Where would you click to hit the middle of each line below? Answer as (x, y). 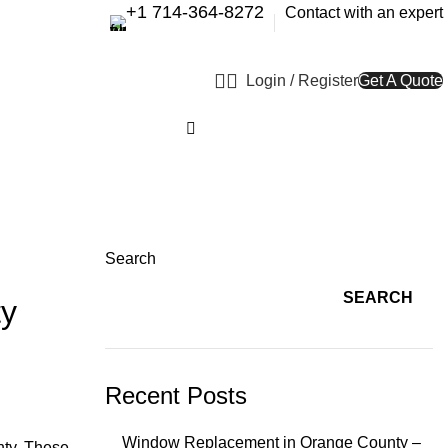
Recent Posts (175, 395)
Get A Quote (400, 80)
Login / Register (302, 80)
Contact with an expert (364, 12)
